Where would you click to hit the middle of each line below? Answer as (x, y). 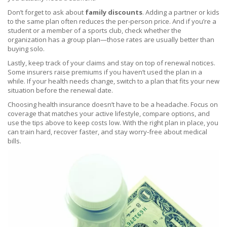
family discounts (114, 12)
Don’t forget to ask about (46, 12)
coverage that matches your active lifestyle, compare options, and (109, 113)
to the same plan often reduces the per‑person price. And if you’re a (112, 21)
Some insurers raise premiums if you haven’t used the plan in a (105, 72)
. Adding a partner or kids (181, 12)
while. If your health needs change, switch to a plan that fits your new (113, 81)
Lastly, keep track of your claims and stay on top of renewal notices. (111, 63)
